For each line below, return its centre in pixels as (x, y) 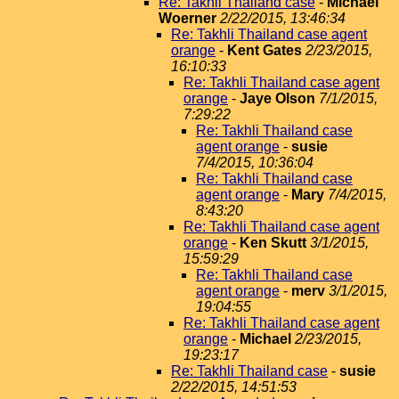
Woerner (187, 18)
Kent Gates (265, 50)
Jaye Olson (277, 98)
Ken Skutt (273, 243)
